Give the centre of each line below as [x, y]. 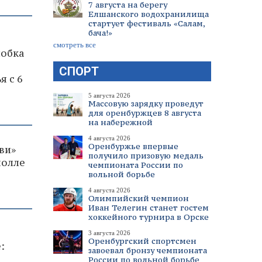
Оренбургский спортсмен [142, 241]
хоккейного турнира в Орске [149, 217]
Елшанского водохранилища [149, 14]
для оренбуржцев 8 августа [145, 113]
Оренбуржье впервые [133, 146]
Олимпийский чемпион [139, 198]
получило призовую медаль [146, 156]
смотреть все [75, 45]
